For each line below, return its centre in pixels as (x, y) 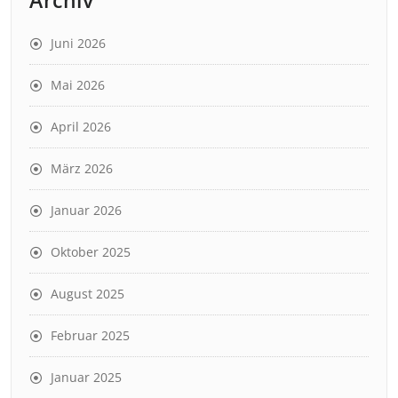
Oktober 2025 (91, 251)
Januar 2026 (86, 210)
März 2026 (82, 168)
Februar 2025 (90, 335)
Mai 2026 (78, 84)
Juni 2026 (78, 43)
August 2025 (88, 293)
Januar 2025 (86, 377)
